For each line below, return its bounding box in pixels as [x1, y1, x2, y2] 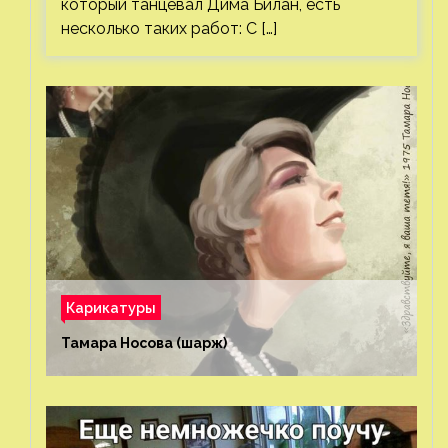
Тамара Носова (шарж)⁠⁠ [61, 335, 227, 351]
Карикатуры [66, 299, 156, 316]
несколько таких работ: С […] [61, 19, 277, 38]
